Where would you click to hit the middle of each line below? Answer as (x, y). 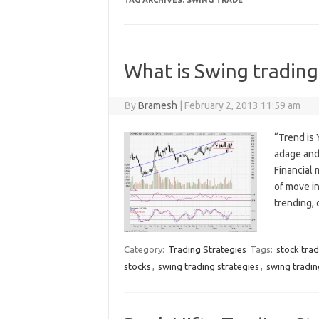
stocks (137, 267)
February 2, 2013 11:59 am (243, 105)
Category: (145, 250)
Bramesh (158, 105)
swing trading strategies (208, 267)
